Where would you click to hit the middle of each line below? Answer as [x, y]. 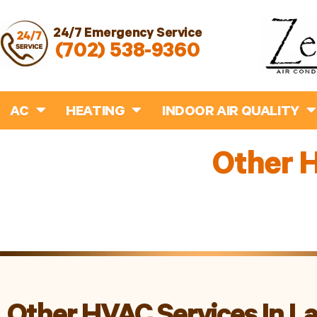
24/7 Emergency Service [128, 34]
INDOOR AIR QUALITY [231, 113]
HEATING [96, 113]
